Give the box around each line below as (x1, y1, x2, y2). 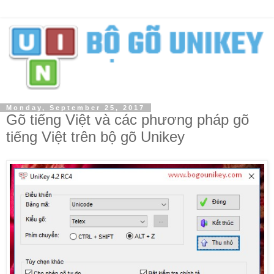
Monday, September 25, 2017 (6, 103, 145, 111)
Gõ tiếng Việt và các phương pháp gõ (6, 111, 249, 128)
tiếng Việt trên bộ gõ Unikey (6, 128, 185, 145)
